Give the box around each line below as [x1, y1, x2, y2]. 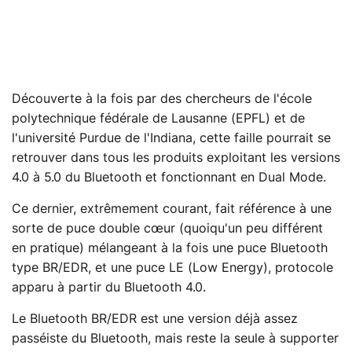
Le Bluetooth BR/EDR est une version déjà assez [12, 312, 298, 325]
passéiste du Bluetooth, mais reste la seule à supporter [12, 332, 339, 345]
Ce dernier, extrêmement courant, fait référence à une [12, 202, 332, 215]
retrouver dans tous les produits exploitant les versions [12, 151, 340, 164]
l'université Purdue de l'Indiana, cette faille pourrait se [12, 131, 331, 145]
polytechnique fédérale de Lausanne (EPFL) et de [12, 112, 305, 125]
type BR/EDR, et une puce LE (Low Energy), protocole [12, 261, 333, 274]
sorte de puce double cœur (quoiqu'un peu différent [12, 222, 323, 235]
